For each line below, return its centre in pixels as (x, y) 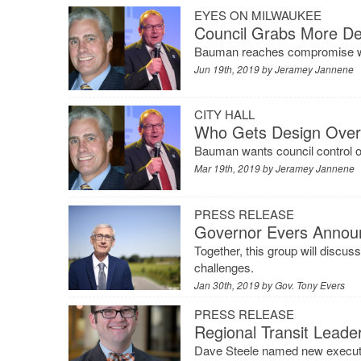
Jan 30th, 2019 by (235, 284)
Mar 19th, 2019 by (235, 168)
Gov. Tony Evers (310, 284)
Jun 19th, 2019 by (235, 68)
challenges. (224, 267)
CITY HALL (225, 114)
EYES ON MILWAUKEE (258, 15)
